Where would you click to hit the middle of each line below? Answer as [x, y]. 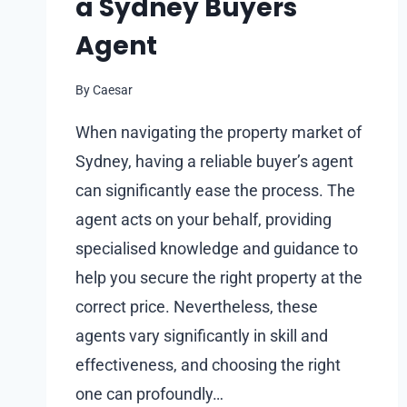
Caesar [113, 90]
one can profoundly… [149, 393]
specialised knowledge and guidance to [217, 248]
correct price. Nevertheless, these [197, 306]
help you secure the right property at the [219, 277]
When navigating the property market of [218, 132]
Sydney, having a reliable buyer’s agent [214, 161]
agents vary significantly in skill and [202, 335]
